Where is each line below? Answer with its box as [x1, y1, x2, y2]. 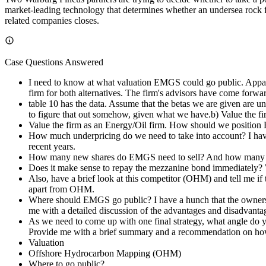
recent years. [28, 141, 75, 151]
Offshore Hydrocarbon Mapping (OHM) [28, 248, 181, 258]
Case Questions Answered [5, 56, 103, 67]
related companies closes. [5, 15, 99, 26]
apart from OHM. [28, 183, 94, 194]
